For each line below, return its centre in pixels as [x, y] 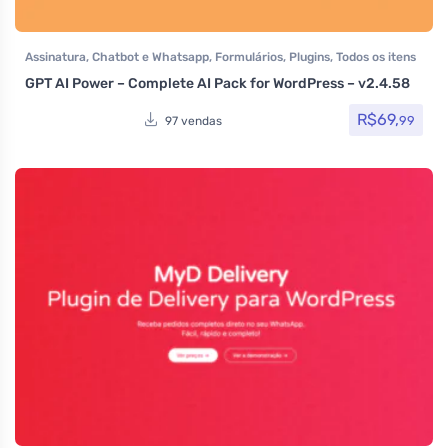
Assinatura [55, 57]
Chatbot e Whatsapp [150, 57]
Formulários [249, 57]
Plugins [309, 57]
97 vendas [193, 120]
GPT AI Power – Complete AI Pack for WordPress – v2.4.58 [217, 84]
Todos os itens [376, 57]
